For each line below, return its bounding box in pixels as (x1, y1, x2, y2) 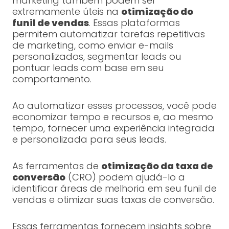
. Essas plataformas (88, 16, 180, 30)
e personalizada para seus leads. (12, 133, 166, 146)
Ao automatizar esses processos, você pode (12, 99, 217, 112)
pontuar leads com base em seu (12, 61, 164, 75)
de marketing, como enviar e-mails (12, 39, 173, 52)
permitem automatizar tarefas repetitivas (12, 28, 205, 41)
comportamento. (12, 73, 91, 86)
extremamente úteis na (12, 5, 121, 18)
